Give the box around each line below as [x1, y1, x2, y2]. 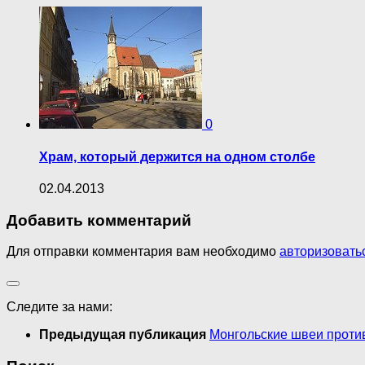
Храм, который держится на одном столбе [39, 149, 315, 164]
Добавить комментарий [7, 211, 191, 229]
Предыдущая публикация [39, 328, 209, 342]
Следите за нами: [7, 300, 112, 314]
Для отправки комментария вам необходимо [7, 244, 279, 259]
